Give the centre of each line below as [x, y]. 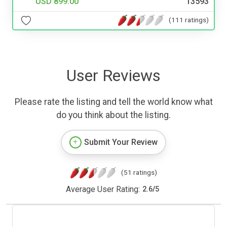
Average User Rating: [103, 189]
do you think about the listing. [113, 115]
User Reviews [113, 75]
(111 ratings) [189, 20]
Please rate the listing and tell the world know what [113, 102]
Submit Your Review [121, 142]
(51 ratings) [139, 172]
